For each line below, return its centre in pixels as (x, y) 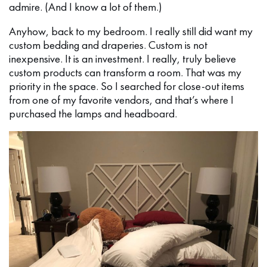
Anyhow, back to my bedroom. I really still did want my (131, 31)
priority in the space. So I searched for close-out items (127, 86)
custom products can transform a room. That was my (125, 72)
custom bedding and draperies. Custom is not (108, 45)
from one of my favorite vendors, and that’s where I (121, 100)
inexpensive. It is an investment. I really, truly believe (122, 58)
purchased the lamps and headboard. (93, 113)
